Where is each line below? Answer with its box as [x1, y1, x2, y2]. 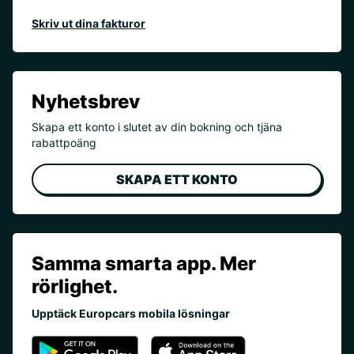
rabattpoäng [32, 136, 96, 150]
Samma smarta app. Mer [32, 252, 256, 276]
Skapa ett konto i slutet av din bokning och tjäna [32, 120, 282, 134]
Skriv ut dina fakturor [32, 17, 145, 31]
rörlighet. [32, 275, 118, 299]
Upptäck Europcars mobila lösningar [32, 307, 230, 321]
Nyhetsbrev [32, 90, 140, 114]
